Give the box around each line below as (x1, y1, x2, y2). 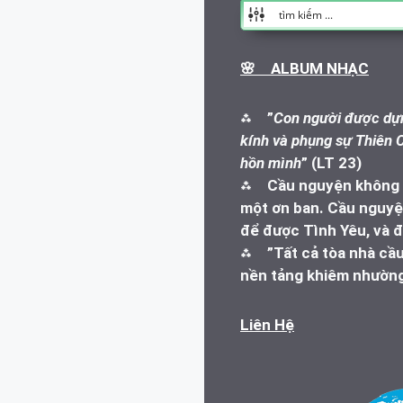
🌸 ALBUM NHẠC (240, 58, 369, 77)
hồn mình (240, 153, 301, 172)
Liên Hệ (240, 315, 294, 334)
